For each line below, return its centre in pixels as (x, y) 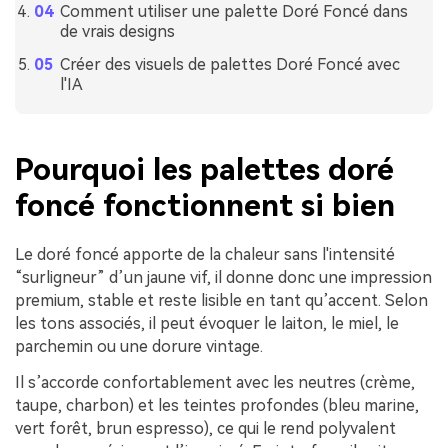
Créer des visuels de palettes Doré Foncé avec (229, 64)
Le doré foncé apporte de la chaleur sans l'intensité (205, 255)
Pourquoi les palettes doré (204, 170)
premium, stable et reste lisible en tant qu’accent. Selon (221, 301)
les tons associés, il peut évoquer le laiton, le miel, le (207, 324)
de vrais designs (117, 31)
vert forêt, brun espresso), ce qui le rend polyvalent (205, 429)
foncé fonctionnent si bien (205, 206)
